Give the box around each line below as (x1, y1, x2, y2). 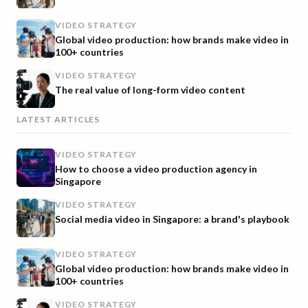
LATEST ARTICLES (16, 114, 100, 125)
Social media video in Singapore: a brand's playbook (55, 213, 289, 225)
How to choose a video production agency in (55, 163, 257, 175)
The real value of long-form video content (55, 84, 245, 96)
